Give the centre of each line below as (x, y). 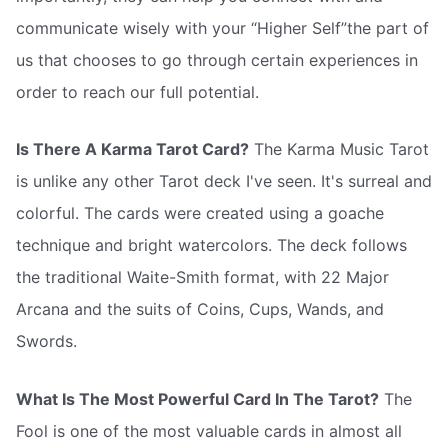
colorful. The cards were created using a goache (200, 213)
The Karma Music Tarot (339, 149)
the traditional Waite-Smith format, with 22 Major (202, 277)
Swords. (46, 341)
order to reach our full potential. (137, 91)
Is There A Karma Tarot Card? (132, 149)
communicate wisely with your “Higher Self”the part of (222, 27)
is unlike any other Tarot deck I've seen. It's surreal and (224, 181)
